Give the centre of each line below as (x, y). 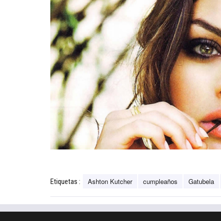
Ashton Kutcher (110, 181)
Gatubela (201, 181)
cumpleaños (160, 181)
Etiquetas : (65, 181)
